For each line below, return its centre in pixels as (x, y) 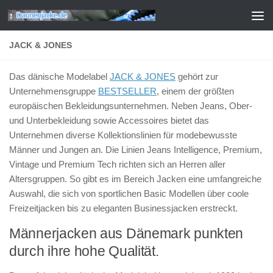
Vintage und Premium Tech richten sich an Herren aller (117, 164)
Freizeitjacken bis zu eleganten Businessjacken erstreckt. (123, 208)
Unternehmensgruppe (54, 91)
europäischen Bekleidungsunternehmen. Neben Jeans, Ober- (131, 106)
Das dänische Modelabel (59, 76)
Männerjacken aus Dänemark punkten (126, 234)
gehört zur (197, 76)
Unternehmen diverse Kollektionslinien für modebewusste (123, 135)
